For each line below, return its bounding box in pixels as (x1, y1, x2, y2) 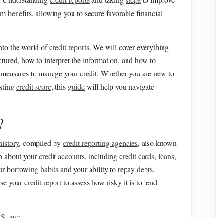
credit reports (49, 42, 89, 52)
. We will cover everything (89, 42, 169, 52)
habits (40, 164, 58, 174)
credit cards (119, 151, 154, 161)
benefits (8, 8, 32, 18)
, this (51, 81, 68, 91)
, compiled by (19, 138, 63, 148)
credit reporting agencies (63, 138, 138, 148)
